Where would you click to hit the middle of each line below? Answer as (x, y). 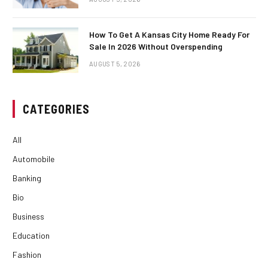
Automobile (33, 159)
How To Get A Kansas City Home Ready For (169, 34)
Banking (27, 178)
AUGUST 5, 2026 (115, 63)
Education (31, 235)
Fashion (27, 254)
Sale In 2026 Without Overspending (156, 46)
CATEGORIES (56, 109)
